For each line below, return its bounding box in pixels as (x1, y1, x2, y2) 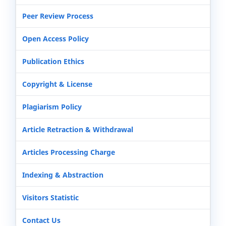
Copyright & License (22, 79, 92, 89)
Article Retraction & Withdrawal (22, 125, 133, 135)
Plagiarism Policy (22, 102, 82, 112)
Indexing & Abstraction (22, 170, 103, 180)
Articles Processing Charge (22, 147, 115, 157)
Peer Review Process (22, 11, 93, 21)
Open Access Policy (22, 34, 89, 44)
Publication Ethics (22, 56, 84, 67)
